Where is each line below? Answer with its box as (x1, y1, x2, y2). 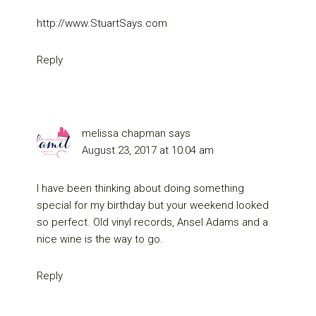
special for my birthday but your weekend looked (37, 199, 269, 212)
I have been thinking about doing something (37, 182, 245, 195)
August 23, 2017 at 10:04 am (82, 144, 214, 157)
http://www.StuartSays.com (37, 17, 168, 30)
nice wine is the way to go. (37, 233, 164, 246)
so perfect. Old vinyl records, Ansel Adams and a (37, 216, 269, 229)
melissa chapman (82, 127, 166, 140)
